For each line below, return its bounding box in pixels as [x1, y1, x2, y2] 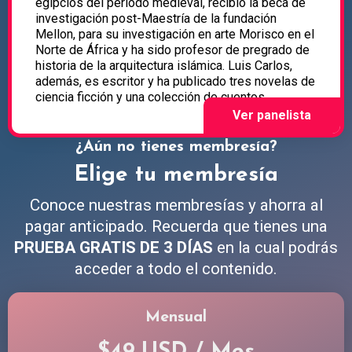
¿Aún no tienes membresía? [75, 139, 277, 156]
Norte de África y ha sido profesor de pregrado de [35, 42, 310, 58]
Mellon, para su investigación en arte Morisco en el [35, 27, 314, 42]
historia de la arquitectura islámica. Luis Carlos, [35, 58, 292, 74]
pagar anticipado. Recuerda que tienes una [24, 217, 328, 236]
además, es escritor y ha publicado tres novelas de [35, 74, 315, 90]
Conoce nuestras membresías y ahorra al [29, 196, 323, 215]
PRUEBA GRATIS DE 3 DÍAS [14, 238, 213, 258]
